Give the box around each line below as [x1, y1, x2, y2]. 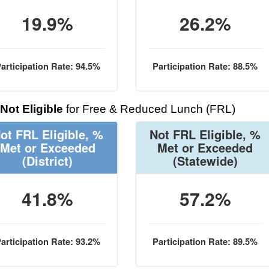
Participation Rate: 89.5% [153, 235, 258, 248]
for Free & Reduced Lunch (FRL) [63, 103, 235, 115]
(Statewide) [172, 152, 238, 169]
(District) [22, 152, 73, 169]
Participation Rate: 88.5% [153, 60, 258, 73]
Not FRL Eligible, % [150, 125, 261, 143]
